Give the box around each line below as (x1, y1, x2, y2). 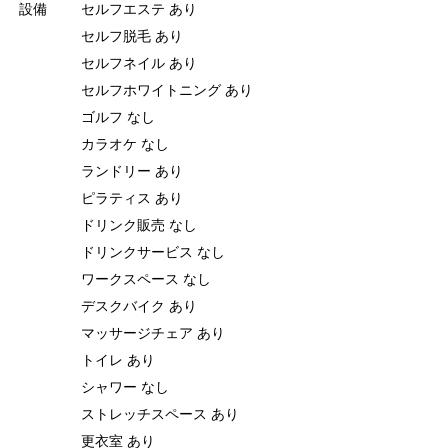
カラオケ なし (81, 133, 169, 154)
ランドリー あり (81, 160, 183, 181)
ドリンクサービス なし (81, 241, 225, 262)
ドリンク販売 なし (81, 214, 197, 235)
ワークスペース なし (81, 268, 211, 289)
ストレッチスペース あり (81, 403, 239, 424)
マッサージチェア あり (81, 322, 225, 343)
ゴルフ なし (81, 106, 155, 127)
